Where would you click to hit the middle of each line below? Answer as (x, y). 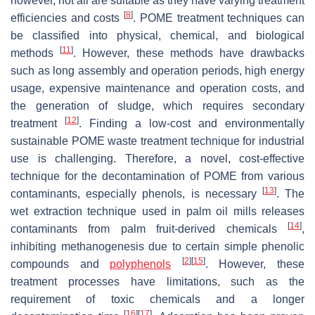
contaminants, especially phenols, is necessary (136, 193)
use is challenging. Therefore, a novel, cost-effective (157, 158)
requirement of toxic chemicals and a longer (157, 299)
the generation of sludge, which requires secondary (157, 105)
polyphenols (141, 264)
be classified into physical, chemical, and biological (157, 35)
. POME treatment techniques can (219, 18)
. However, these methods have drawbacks (189, 53)
